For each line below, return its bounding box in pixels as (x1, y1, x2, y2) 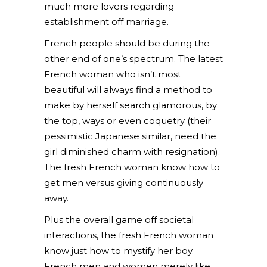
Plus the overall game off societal (44, 214, 194, 225)
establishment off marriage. (44, 16, 169, 27)
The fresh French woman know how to (44, 162, 220, 173)
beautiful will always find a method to (44, 84, 212, 95)
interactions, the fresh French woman (44, 229, 213, 241)
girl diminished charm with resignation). (44, 146, 220, 157)
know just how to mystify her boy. (44, 245, 194, 256)
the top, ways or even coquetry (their (44, 115, 211, 126)
